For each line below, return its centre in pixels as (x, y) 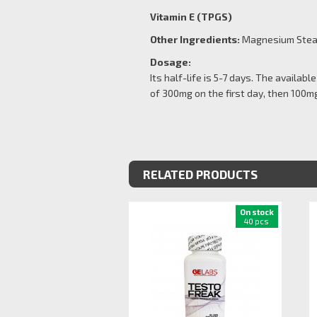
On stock (257, 212)
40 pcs (257, 221)
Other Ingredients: (195, 39)
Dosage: (171, 62)
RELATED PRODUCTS (200, 174)
